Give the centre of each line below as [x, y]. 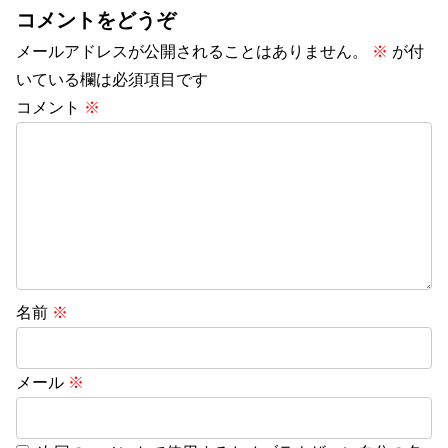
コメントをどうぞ [96, 20]
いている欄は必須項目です [112, 80]
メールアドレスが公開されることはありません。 [192, 52]
